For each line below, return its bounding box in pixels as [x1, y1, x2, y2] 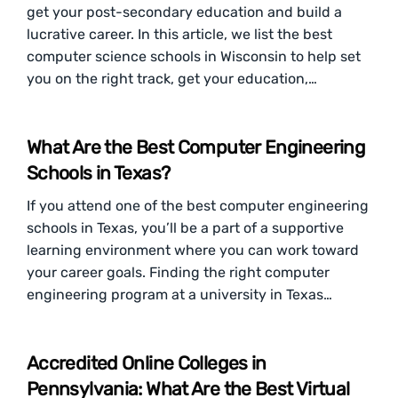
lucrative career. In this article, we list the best [27, 26, 332, 43]
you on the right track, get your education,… [27, 70, 317, 87]
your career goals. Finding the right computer [27, 264, 330, 281]
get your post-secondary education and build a [27, 4, 342, 20]
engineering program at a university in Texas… [27, 286, 332, 303]
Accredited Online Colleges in [27, 352, 267, 374]
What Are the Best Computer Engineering [27, 136, 366, 158]
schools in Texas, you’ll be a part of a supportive [27, 219, 344, 236]
